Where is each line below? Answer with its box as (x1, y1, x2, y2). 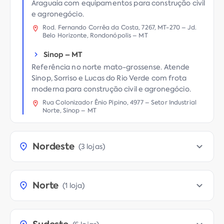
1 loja (65, 180, 82, 190)
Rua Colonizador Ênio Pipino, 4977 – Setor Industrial (42, 98, 196, 106)
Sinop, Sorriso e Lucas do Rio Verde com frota (31, 73, 186, 82)
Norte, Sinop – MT (42, 106, 96, 114)
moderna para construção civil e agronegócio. (31, 84, 191, 93)
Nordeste (32, 139, 74, 152)
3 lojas (80, 141, 102, 151)
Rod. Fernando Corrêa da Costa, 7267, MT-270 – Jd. (42, 23, 197, 31)
